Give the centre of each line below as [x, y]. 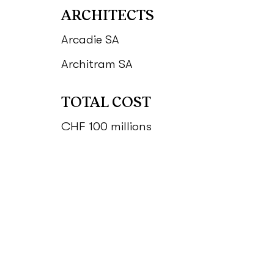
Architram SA [97, 64]
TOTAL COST [106, 101]
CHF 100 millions [106, 126]
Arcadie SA [90, 39]
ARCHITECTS [108, 14]
